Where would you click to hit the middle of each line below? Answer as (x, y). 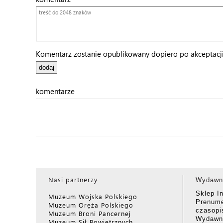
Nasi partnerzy (73, 179)
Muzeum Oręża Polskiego (91, 205)
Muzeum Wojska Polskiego (93, 196)
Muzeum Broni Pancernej (90, 213)
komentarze (55, 91)
